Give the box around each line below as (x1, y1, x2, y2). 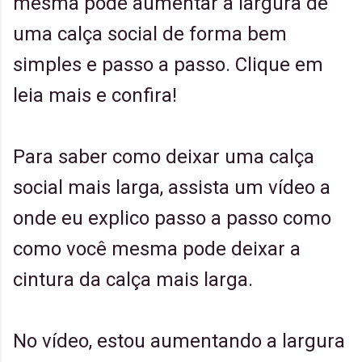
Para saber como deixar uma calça (13, 145, 314, 168)
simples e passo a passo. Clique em (13, 53, 323, 76)
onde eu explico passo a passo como (13, 207, 331, 229)
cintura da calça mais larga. (13, 268, 258, 291)
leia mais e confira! (13, 84, 177, 107)
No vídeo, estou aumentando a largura (13, 330, 345, 352)
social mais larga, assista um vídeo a (13, 176, 330, 199)
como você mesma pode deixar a (13, 238, 301, 260)
